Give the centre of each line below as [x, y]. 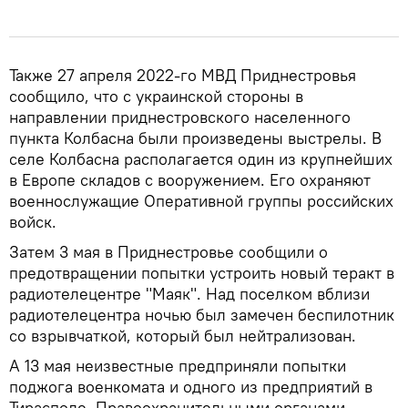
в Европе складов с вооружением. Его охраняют [190, 179]
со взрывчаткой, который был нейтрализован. [183, 335]
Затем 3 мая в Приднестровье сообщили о [168, 251]
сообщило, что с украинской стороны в [156, 96]
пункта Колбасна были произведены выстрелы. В [195, 138]
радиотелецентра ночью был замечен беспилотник [202, 314]
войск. [33, 221]
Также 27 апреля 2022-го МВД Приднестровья [183, 75]
